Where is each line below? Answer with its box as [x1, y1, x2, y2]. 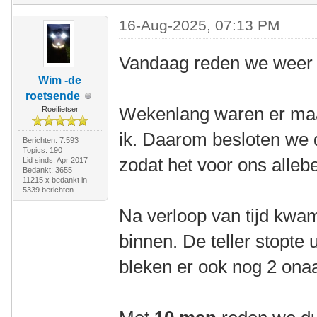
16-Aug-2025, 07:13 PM [119, 17, 281, 33]
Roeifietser [41, 105, 79, 113]
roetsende [25, 90, 81, 102]
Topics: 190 [22, 146, 62, 154]
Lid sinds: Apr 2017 [22, 156, 88, 164]
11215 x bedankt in [22, 175, 87, 184]
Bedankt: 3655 [22, 166, 72, 174]
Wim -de [38, 74, 82, 86]
